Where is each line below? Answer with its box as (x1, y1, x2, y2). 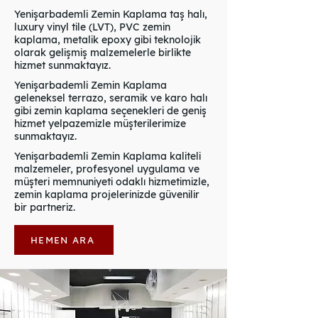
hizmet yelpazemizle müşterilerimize (14, 117, 186, 130)
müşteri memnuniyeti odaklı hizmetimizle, (14, 175, 209, 188)
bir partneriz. (14, 201, 75, 214)
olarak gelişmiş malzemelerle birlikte (14, 46, 191, 59)
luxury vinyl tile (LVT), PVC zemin (14, 21, 170, 33)
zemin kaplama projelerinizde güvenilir (14, 188, 199, 201)
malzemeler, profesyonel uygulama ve (14, 163, 199, 175)
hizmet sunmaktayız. (14, 59, 111, 72)
